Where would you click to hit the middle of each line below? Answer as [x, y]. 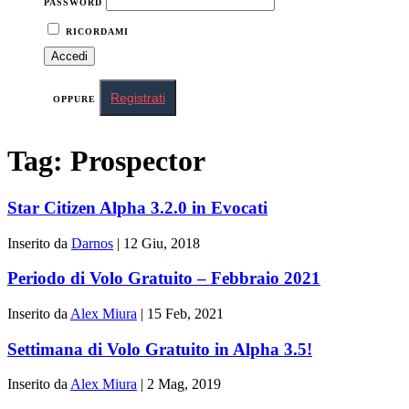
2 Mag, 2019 [184, 384]
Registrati [138, 98]
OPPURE [76, 99]
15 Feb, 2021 [185, 314]
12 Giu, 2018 [162, 243]
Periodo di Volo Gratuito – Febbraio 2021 [164, 278]
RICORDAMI [95, 31]
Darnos [92, 243]
